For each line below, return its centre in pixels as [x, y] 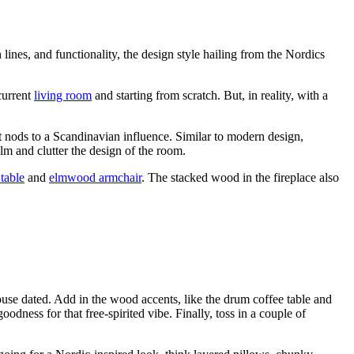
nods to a [27, 136]
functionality [86, 54]
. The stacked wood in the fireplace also [240, 177]
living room [63, 95]
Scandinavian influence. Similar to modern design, [177, 136]
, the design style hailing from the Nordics [221, 54]
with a [313, 95]
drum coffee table [267, 299]
